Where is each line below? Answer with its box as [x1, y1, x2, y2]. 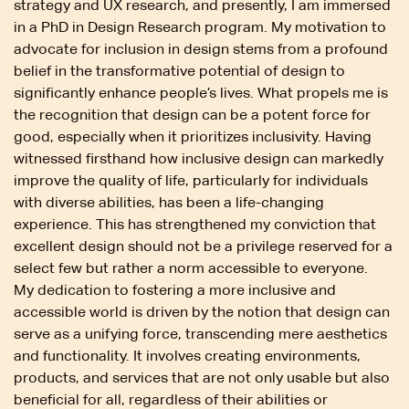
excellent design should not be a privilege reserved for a [14, 236, 393, 255]
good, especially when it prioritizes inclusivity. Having [14, 127, 372, 145]
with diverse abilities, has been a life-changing [14, 193, 324, 211]
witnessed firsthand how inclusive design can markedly [14, 149, 383, 167]
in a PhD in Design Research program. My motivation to [14, 17, 386, 36]
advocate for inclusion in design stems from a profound [14, 39, 388, 58]
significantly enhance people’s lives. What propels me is [14, 83, 388, 101]
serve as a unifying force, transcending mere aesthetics [14, 324, 387, 342]
